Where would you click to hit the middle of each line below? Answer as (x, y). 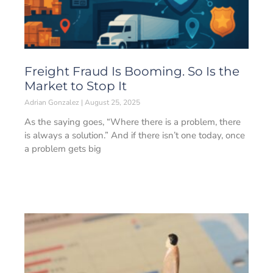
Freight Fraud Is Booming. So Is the (132, 71)
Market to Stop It (76, 86)
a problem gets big (63, 149)
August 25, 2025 (112, 102)
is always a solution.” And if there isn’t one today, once (135, 135)
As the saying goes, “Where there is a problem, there (133, 122)
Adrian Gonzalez (53, 102)
